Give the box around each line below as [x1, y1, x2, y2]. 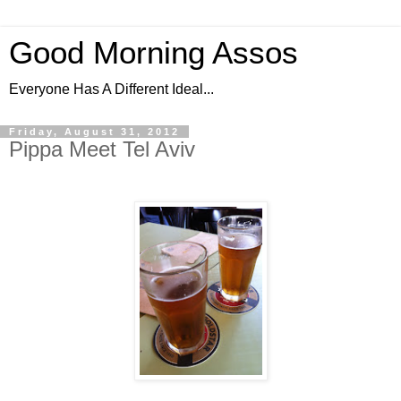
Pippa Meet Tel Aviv [9, 137, 195, 161]
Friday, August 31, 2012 [9, 126, 180, 137]
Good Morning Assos [9, 36, 298, 70]
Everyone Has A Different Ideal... [9, 81, 214, 97]
